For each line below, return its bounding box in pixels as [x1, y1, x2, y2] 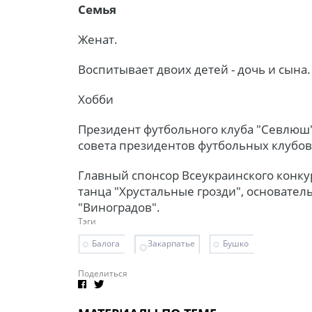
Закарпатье [148, 237, 195, 249]
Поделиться [78, 267, 127, 279]
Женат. [78, 31, 118, 47]
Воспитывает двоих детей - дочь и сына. [78, 61, 311, 77]
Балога [92, 237, 120, 249]
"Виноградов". [78, 198, 160, 215]
